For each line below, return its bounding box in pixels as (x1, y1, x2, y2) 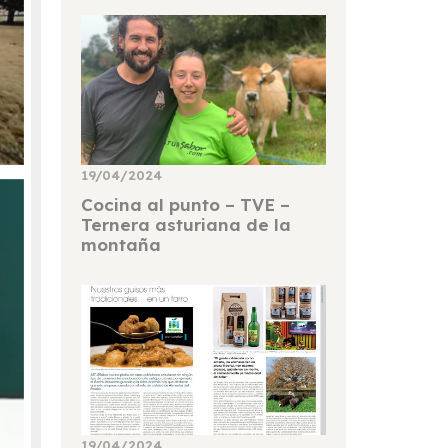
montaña (81, 234, 161, 256)
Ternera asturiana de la (81, 214, 291, 236)
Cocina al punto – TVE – (81, 194, 290, 216)
